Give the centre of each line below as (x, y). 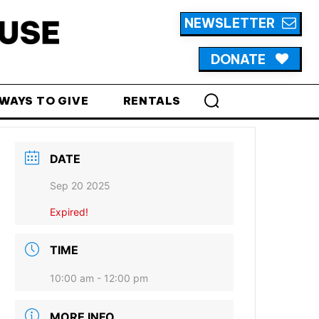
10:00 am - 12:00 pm (99, 278)
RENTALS (152, 100)
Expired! (69, 211)
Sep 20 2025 (80, 185)
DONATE (238, 59)
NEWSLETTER (230, 23)
